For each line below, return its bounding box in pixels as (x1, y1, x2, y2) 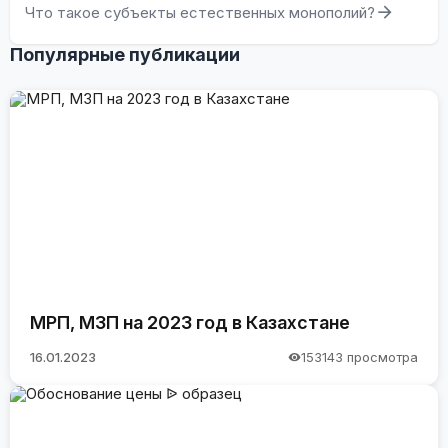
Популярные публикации (10, 43, 240, 65)
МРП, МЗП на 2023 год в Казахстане (30, 311, 350, 333)
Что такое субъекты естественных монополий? (25, 3, 375, 23)
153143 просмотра (301, 349, 418, 366)
